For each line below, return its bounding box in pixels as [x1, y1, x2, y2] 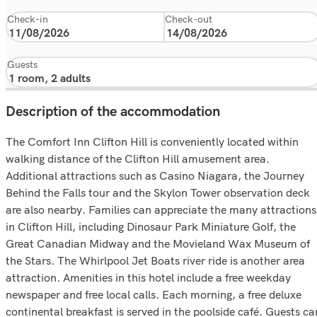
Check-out [164, 13, 212, 26]
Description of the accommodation [6, 103, 220, 120]
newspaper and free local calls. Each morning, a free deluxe [6, 287, 301, 301]
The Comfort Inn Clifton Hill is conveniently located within [6, 134, 299, 149]
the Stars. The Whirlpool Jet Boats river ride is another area [6, 253, 305, 267]
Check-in [7, 13, 48, 26]
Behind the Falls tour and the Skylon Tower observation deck [6, 185, 310, 200]
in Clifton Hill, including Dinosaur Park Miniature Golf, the [6, 219, 296, 234]
